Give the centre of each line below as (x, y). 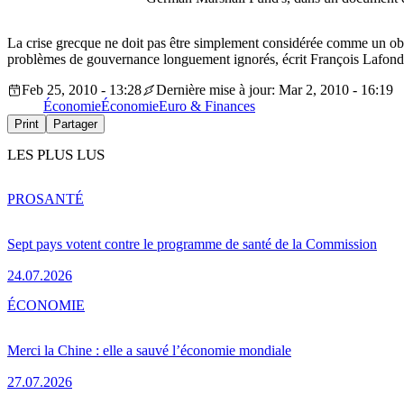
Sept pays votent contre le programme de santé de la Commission (192, 243)
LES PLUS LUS (56, 155)
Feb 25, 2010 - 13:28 (82, 90)
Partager (75, 124)
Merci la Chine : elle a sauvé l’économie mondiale (149, 350)
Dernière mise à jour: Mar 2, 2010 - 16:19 (275, 90)
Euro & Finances (207, 106)
